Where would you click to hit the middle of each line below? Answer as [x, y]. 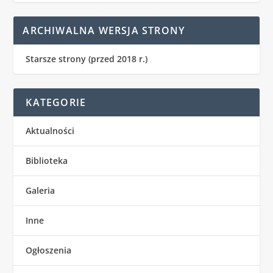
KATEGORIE [56, 103]
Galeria [41, 191]
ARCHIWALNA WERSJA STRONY [104, 31]
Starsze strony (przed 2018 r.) [87, 59]
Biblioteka [47, 161]
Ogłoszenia [49, 250]
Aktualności [50, 131]
